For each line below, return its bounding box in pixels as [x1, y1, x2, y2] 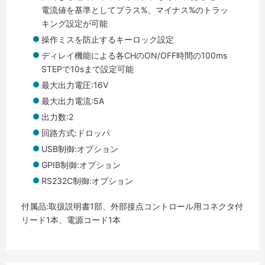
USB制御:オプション [41, 143, 118, 154]
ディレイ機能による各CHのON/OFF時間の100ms [41, 50, 227, 60]
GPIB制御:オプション [41, 159, 121, 170]
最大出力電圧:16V [41, 79, 108, 90]
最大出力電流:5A [41, 95, 104, 106]
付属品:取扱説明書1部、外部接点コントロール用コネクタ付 [21, 201, 243, 211]
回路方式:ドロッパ [41, 127, 110, 138]
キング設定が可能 [41, 18, 108, 28]
